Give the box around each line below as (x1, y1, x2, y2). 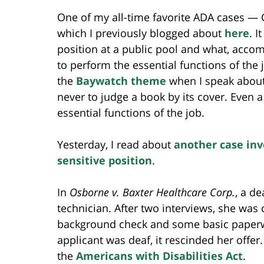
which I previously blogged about (57, 25, 225, 40)
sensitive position (57, 153, 152, 167)
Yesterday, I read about (57, 137, 174, 151)
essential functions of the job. (57, 105, 204, 120)
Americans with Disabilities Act (76, 248, 243, 263)
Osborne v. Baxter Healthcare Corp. (70, 184, 235, 199)
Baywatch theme (76, 73, 166, 88)
